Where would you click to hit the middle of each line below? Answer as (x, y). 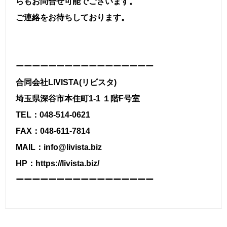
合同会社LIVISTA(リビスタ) (66, 82)
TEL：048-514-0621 (53, 115)
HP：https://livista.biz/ (58, 163)
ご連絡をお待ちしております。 (72, 17)
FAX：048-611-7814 (53, 131)
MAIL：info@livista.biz (59, 147)
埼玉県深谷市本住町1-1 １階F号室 (78, 98)
